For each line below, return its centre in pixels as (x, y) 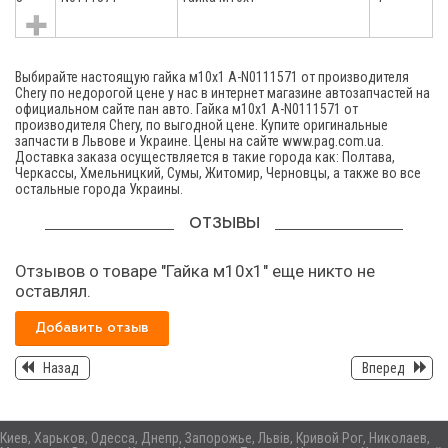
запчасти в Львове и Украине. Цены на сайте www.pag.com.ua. (199, 140)
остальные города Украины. (99, 188)
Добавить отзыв (92, 328)
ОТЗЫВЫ (224, 223)
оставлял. (53, 290)
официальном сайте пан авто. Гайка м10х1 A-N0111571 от (186, 108)
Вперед (383, 368)
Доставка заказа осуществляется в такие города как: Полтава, (205, 156)
